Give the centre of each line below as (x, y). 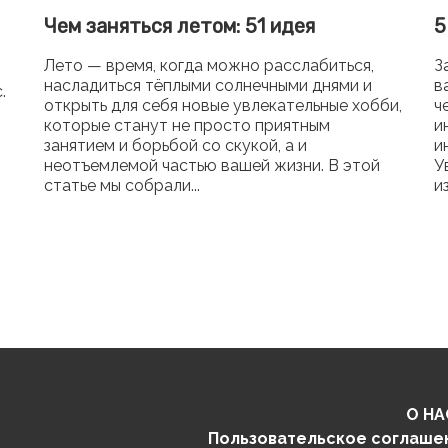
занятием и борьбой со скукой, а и (175, 145)
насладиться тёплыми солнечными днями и (208, 85)
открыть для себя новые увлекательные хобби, (223, 105)
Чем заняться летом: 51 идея (179, 26)
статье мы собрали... (122, 185)
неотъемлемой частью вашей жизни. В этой (212, 165)
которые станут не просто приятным (187, 125)
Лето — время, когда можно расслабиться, (209, 65)
